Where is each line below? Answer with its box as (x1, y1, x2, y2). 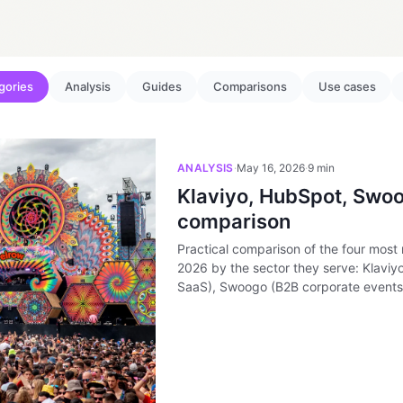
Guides (141, 78, 182, 94)
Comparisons (212, 78, 287, 94)
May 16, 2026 (236, 160, 305, 175)
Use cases (318, 78, 376, 94)
